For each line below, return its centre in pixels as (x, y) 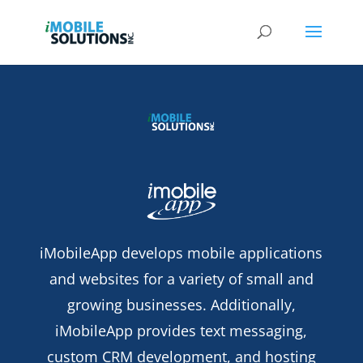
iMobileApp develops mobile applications (181, 253)
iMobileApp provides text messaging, (181, 331)
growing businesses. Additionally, (181, 305)
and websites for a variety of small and (181, 279)
